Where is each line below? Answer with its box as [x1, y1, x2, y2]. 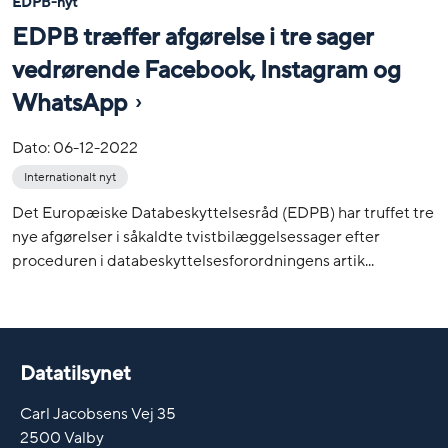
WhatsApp [12, 88, 127, 120]
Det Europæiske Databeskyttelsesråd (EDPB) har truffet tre [12, 202, 434, 225]
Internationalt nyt [24, 169, 116, 186]
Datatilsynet [20, 361, 131, 388]
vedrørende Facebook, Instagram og [12, 55, 401, 87]
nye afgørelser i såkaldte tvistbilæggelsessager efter [12, 226, 380, 249]
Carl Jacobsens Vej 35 [20, 402, 176, 425]
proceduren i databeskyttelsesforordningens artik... [12, 250, 374, 273]
